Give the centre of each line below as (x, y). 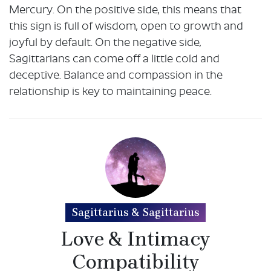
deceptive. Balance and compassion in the (116, 76)
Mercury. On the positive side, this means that (125, 11)
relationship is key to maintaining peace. (110, 93)
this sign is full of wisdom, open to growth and (126, 27)
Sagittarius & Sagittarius (135, 213)
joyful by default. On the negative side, (105, 44)
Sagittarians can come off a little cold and (114, 60)
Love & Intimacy (135, 239)
